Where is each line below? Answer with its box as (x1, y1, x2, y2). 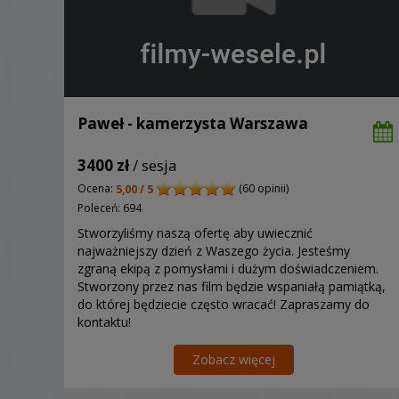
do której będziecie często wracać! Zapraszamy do (77, 295, 370, 313)
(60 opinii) (236, 181, 289, 197)
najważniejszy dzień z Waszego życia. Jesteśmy (77, 241, 350, 259)
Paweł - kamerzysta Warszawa (77, 113, 308, 134)
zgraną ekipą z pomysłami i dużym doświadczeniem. (77, 259, 379, 277)
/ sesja (129, 155, 177, 176)
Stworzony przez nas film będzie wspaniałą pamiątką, (77, 277, 386, 295)
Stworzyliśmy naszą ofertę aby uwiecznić (77, 224, 313, 241)
